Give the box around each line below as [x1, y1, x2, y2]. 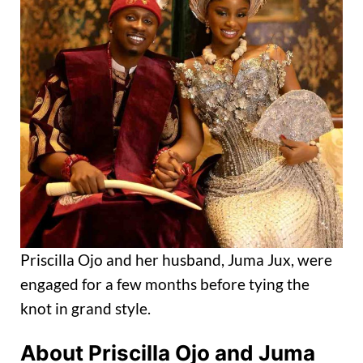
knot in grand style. [20, 298, 151, 318]
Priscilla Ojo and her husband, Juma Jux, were [20, 250, 332, 269]
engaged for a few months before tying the [20, 274, 310, 293]
